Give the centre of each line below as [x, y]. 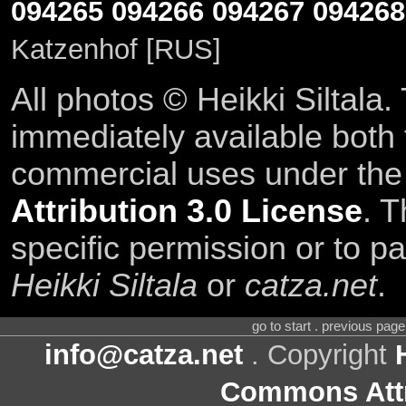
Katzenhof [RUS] [116, 50]
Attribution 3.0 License [186, 211]
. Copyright [319, 355]
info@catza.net [144, 355]
